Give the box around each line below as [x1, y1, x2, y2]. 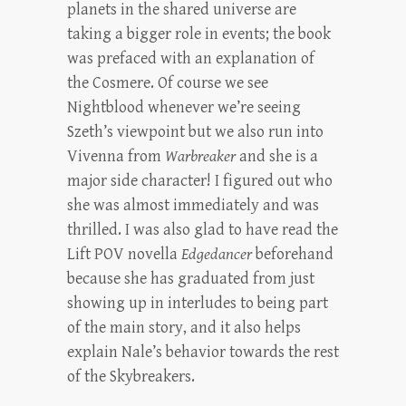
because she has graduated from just [67, 269, 314, 288]
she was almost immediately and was [67, 196, 319, 215]
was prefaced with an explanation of [67, 49, 314, 68]
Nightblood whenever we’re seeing [67, 98, 301, 117]
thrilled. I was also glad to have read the [67, 220, 338, 239]
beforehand [252, 245, 333, 264]
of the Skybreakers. [67, 367, 195, 386]
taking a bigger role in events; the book [67, 24, 331, 43]
